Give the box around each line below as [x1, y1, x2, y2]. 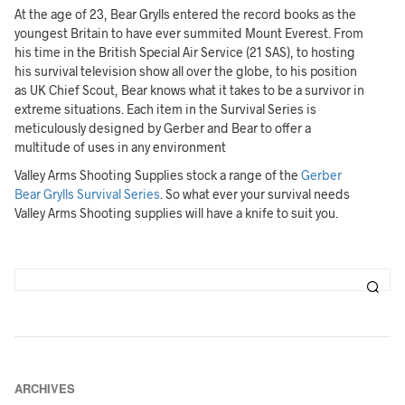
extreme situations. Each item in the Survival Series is [14, 100, 317, 117]
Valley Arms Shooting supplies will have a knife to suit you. [14, 204, 339, 221]
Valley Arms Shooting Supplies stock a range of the [14, 166, 302, 183]
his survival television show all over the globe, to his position [14, 62, 358, 79]
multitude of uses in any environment [14, 138, 227, 155]
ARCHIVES [14, 379, 76, 397]
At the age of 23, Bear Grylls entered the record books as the [14, 5, 357, 22]
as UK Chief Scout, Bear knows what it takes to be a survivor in [14, 81, 365, 98]
